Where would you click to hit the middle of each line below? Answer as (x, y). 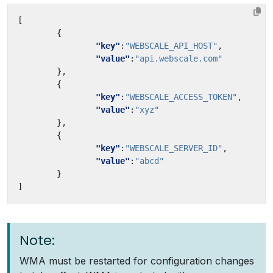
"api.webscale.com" (179, 58)
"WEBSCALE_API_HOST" (171, 46)
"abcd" (149, 161)
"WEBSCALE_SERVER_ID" (174, 148)
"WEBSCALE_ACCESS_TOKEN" (181, 97)
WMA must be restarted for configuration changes (137, 261)
